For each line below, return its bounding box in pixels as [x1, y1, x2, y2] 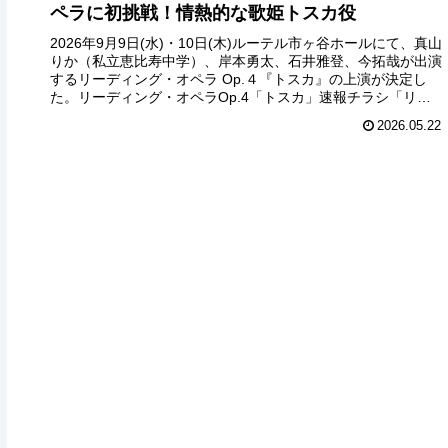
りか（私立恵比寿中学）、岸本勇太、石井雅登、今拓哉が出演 [50, 52, 443, 69]
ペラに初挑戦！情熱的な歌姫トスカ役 [50, 2, 357, 23]
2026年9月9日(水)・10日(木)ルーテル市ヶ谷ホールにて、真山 [50, 34, 443, 51]
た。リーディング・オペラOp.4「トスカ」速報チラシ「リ [50, 88, 418, 105]
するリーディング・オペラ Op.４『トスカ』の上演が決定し [50, 70, 428, 87]
